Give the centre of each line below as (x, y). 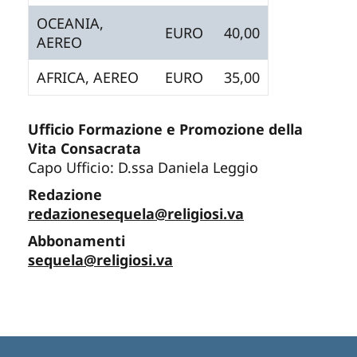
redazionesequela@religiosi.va (136, 213)
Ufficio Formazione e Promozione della (165, 129)
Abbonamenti (76, 240)
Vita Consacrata (84, 148)
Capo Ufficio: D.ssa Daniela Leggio (143, 167)
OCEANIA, (70, 23)
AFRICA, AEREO (88, 77)
